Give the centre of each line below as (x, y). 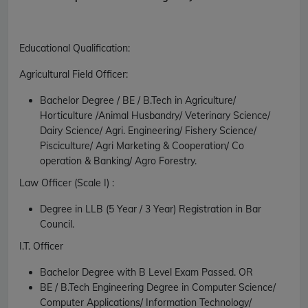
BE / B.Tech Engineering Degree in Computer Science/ (158, 287)
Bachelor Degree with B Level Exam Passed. (139, 272)
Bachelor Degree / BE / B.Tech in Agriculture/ (138, 100)
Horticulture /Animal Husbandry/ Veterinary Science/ (155, 115)
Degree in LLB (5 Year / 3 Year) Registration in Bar (151, 209)
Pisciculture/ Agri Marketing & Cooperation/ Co (142, 145)
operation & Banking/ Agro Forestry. (118, 161)
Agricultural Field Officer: (74, 74)
